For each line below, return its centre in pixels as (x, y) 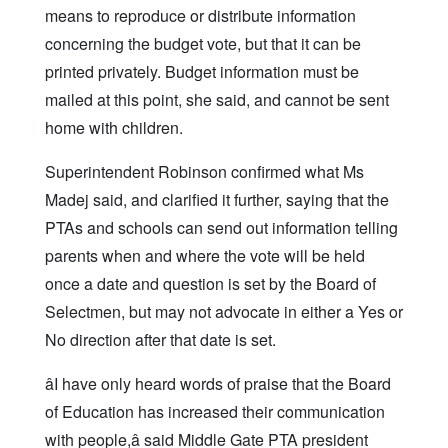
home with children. (114, 128)
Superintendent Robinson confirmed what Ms (204, 172)
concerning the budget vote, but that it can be (203, 44)
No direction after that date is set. (160, 340)
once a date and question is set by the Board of (210, 284)
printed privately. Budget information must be (202, 72)
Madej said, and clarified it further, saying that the (217, 200)
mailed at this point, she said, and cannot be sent (217, 100)
